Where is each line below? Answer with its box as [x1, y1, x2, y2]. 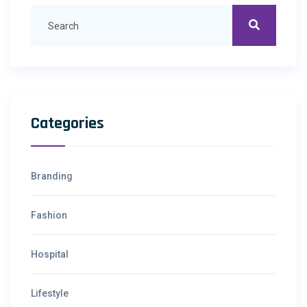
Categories [31, 113, 104, 134]
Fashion [31, 210, 67, 221]
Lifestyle [31, 288, 69, 299]
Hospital [31, 249, 69, 260]
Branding [31, 171, 73, 182]
